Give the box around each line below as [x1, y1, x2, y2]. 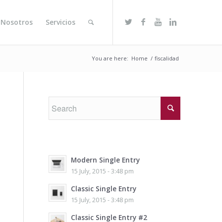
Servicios [46, 17, 76, 27]
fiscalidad [155, 55, 179, 62]
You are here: [92, 55, 129, 62]
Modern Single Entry [70, 155, 140, 165]
